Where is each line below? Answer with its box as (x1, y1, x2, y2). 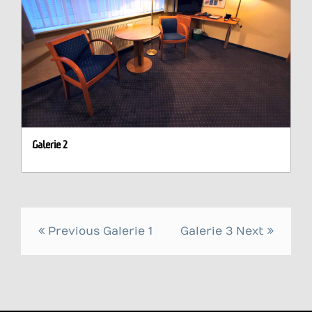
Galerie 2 (32, 138, 68, 152)
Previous (45, 225, 100, 238)
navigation (38, 244, 113, 267)
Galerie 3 (180, 225, 233, 238)
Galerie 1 (103, 225, 153, 238)
